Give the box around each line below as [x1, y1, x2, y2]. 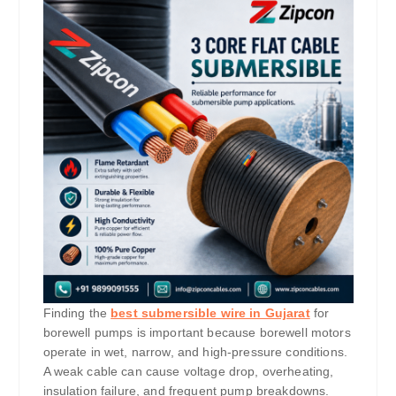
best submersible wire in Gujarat [110, 306, 310, 321]
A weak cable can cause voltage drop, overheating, [42, 364, 334, 379]
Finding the [42, 306, 111, 321]
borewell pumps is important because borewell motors [42, 325, 351, 340]
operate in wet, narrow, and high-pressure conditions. [42, 345, 347, 360]
